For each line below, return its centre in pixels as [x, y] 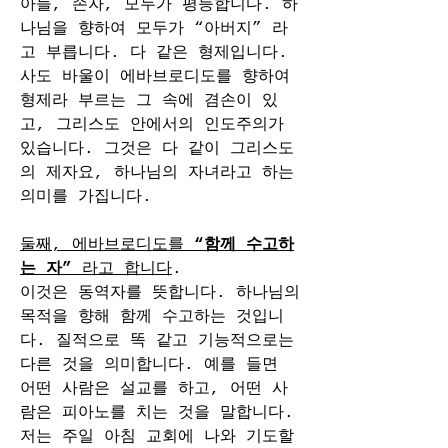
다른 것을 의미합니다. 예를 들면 [149, 365]
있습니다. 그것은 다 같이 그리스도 [157, 149]
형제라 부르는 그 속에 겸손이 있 [149, 101]
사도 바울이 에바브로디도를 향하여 [155, 77]
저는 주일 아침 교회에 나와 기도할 [157, 437]
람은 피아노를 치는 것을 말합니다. [157, 413]
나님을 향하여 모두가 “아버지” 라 [154, 29]
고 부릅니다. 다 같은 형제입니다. [154, 53]
